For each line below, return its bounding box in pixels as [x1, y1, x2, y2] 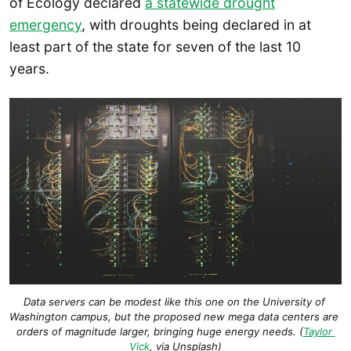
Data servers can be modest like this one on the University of [23, 295, 325, 309]
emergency [9, 16, 81, 34]
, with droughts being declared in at [81, 16, 311, 34]
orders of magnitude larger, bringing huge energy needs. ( [16, 325, 303, 338]
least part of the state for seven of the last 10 [9, 38, 301, 56]
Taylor [302, 325, 332, 338]
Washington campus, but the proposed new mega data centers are [9, 310, 338, 324]
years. [9, 60, 49, 78]
